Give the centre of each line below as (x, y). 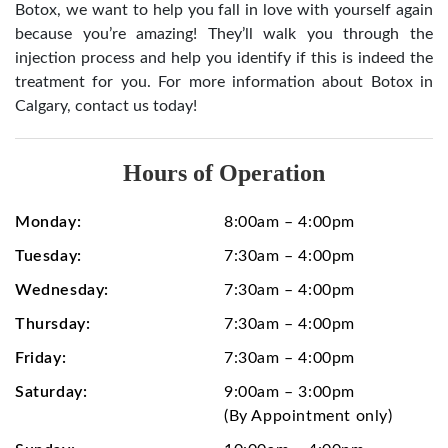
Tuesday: (48, 255)
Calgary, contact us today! (106, 105)
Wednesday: (62, 289)
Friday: (41, 357)
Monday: (48, 221)
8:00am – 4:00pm (289, 221)
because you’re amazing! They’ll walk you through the (224, 33)
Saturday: (51, 391)
